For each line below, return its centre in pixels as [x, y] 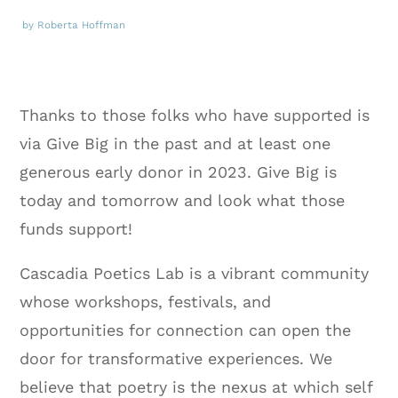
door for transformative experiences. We [176, 359]
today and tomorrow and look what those [183, 201]
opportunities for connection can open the [186, 330]
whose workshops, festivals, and [146, 302]
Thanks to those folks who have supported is [195, 115]
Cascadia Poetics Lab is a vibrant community [195, 274]
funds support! [76, 229]
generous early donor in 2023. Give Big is [179, 172]
